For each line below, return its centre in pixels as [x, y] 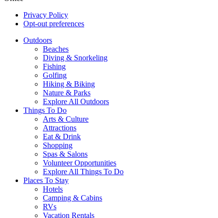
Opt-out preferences [54, 24]
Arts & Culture [66, 119]
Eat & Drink [62, 137]
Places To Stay [46, 181]
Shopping [58, 145]
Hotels [53, 189]
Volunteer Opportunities [80, 163]
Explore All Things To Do [83, 172]
